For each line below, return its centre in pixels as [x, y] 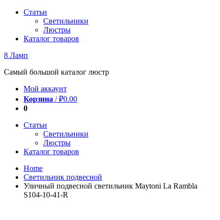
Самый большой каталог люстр [56, 72]
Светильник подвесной [63, 177]
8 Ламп [16, 55]
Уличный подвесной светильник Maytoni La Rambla [110, 186]
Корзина [38, 99]
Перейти [18, 12]
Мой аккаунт [45, 89]
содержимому [27, 29]
